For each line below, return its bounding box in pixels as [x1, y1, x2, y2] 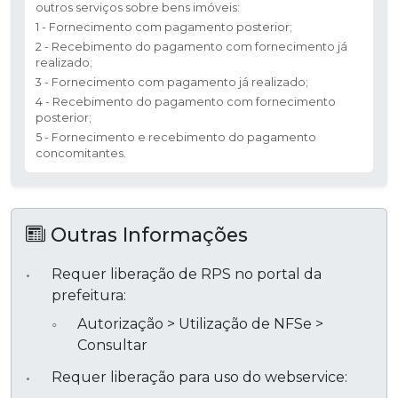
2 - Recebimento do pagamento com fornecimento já [36, 39, 347, 53]
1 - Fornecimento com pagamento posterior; [36, 20, 292, 34]
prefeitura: [51, 286, 126, 304]
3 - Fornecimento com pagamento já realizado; [36, 75, 308, 89]
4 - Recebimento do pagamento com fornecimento [36, 94, 336, 108]
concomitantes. [36, 146, 126, 160]
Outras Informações [45, 222, 248, 246]
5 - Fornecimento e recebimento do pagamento [36, 130, 316, 144]
